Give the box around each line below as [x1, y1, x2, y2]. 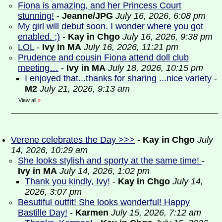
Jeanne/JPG [62, 11, 113, 21]
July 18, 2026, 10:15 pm [108, 63, 203, 73]
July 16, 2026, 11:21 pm [84, 42, 178, 52]
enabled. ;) [18, 32, 60, 42]
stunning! [18, 11, 54, 21]
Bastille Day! [18, 208, 67, 218]
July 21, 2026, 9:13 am [40, 84, 130, 94]
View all [18, 97, 36, 103]
